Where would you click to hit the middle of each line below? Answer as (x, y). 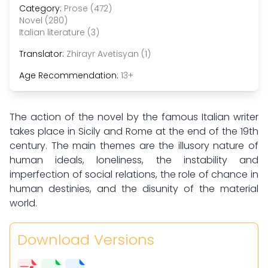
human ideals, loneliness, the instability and (134, 160)
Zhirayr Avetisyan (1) (109, 54)
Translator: (43, 54)
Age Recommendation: (70, 75)
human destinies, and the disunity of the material (134, 189)
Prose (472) (88, 8)
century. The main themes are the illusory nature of (134, 146)
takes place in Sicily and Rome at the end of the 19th (134, 131)
